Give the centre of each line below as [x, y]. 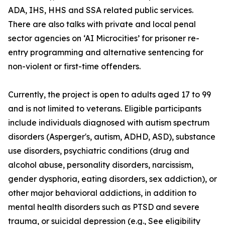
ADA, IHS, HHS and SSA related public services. [101, 10]
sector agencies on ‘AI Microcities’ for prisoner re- [104, 38]
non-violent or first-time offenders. [74, 67]
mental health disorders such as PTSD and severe [104, 207]
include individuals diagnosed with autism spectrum [109, 123]
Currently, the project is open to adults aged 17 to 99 [109, 95]
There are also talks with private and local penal [102, 24]
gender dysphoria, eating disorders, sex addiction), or [113, 179]
